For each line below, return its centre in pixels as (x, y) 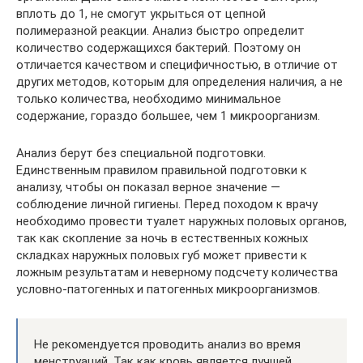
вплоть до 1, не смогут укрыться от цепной (141, 13)
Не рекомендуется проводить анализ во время (167, 344)
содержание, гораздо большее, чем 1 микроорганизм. (168, 115)
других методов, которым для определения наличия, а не (179, 81)
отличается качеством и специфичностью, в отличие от (177, 64)
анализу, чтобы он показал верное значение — (148, 187)
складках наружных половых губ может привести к (162, 255)
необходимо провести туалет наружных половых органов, (181, 221)
